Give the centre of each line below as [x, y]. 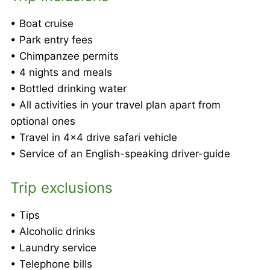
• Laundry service [53, 247]
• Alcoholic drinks [53, 231]
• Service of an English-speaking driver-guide [120, 153]
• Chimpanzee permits [64, 56]
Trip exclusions [61, 187]
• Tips [25, 215]
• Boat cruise [42, 23]
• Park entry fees [52, 39]
